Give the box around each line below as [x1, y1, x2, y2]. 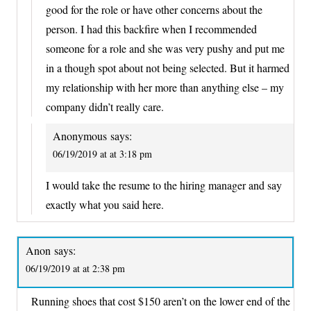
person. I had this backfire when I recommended [46, 21, 257, 36]
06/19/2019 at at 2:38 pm [26, 261, 125, 275]
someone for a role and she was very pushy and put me [46, 40, 285, 56]
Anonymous [53, 128, 107, 143]
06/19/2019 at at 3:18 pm [53, 146, 152, 160]
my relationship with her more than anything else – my [46, 79, 284, 94]
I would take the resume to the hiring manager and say [46, 177, 282, 192]
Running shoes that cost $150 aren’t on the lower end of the [31, 294, 290, 309]
